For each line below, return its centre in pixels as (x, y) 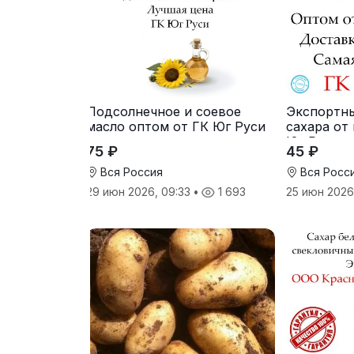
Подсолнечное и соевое (164, 111)
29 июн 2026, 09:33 (140, 191)
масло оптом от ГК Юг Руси (176, 126)
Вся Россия (130, 171)
